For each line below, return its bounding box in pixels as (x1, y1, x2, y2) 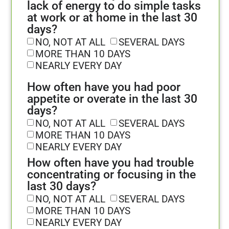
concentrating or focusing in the (27, 168, 196, 182)
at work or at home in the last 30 (27, 11, 197, 25)
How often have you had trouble (27, 156, 194, 170)
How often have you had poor (27, 80, 180, 95)
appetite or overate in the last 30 (27, 92, 197, 106)
